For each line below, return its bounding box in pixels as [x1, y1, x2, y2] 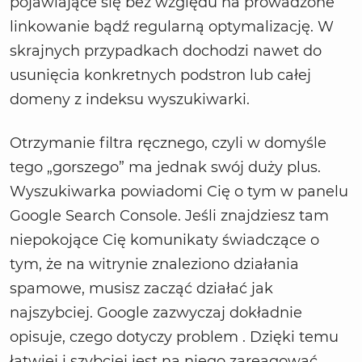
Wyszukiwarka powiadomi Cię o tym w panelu [10, 183, 348, 201]
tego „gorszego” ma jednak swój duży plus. [10, 158, 321, 177]
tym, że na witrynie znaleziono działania [10, 255, 299, 274]
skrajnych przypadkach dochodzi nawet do [10, 42, 322, 61]
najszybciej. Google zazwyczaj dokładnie [10, 304, 302, 322]
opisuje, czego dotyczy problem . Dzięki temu [10, 328, 339, 347]
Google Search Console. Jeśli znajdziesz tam [10, 207, 329, 225]
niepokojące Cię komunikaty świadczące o [10, 231, 319, 250]
